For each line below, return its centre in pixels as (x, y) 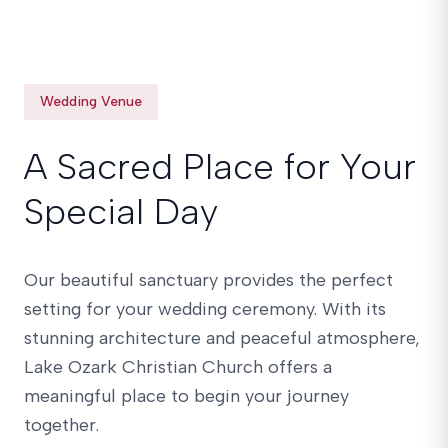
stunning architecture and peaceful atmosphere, (222, 338)
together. (61, 425)
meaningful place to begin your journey (186, 396)
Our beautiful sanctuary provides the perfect (208, 280)
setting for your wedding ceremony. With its (205, 309)
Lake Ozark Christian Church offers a (178, 367)
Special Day (121, 211)
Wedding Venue (91, 101)
